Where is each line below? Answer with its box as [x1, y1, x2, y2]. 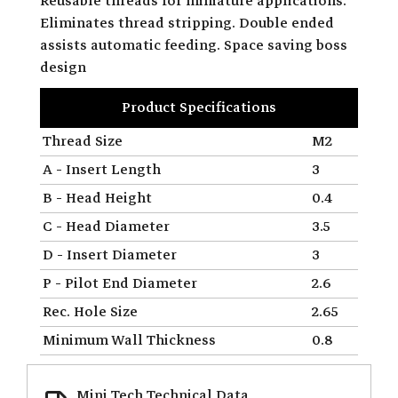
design [40, 55, 86, 79]
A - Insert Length [43, 157, 161, 181]
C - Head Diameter [43, 214, 170, 238]
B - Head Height [43, 186, 152, 210]
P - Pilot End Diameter [43, 271, 197, 295]
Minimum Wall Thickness [43, 328, 216, 352]
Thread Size [43, 129, 123, 153]
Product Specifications [122, 95, 276, 119]
